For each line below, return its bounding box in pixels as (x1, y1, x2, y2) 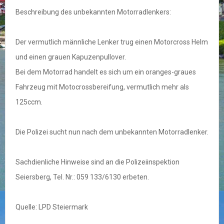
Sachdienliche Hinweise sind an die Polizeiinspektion (15, 158, 179, 166)
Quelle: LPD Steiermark (15, 203, 88, 211)
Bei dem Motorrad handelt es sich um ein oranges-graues (15, 68, 196, 76)
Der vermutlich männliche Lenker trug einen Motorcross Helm (15, 38, 208, 46)
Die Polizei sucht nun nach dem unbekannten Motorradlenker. (15, 128, 208, 136)
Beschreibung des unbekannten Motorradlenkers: (15, 8, 171, 16)
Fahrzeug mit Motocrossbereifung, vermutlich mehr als (15, 83, 189, 91)
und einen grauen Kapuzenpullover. (15, 53, 126, 61)
